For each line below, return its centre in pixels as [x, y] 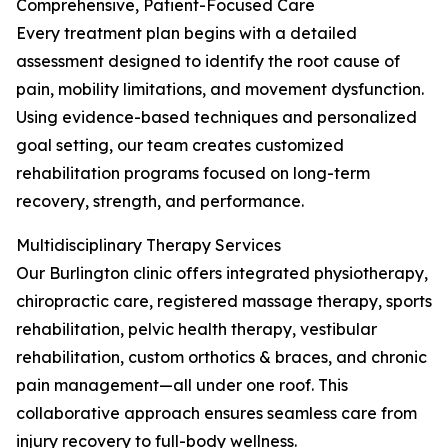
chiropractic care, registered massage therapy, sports [224, 301]
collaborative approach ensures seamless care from [216, 413]
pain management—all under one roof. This [182, 385]
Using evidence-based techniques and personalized [216, 117]
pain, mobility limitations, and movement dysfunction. [220, 89]
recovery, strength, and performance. [160, 201]
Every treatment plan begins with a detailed [186, 33]
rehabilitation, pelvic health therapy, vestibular [196, 329]
